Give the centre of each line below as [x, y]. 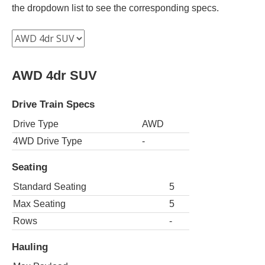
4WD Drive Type [48, 141]
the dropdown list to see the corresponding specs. [115, 8]
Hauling [30, 247]
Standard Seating [50, 186]
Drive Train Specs [53, 104]
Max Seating [39, 203]
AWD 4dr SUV [54, 75]
